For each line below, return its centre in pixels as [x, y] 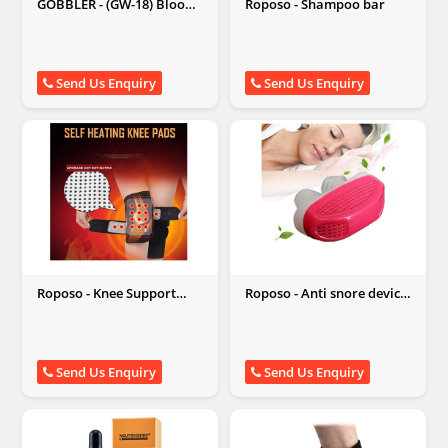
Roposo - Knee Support [106, 293]
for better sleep [292, 309]
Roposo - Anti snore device [325, 293]
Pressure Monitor [90, 20]
